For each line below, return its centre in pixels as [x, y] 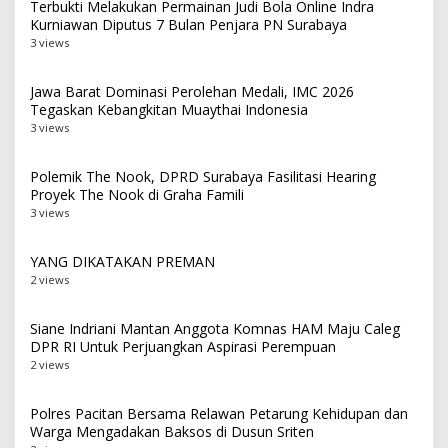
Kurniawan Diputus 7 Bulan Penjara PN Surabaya [188, 24]
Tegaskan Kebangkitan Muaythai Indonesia [169, 109]
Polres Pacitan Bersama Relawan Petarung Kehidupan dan [219, 413]
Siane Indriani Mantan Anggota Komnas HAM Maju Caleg [215, 328]
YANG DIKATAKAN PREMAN [122, 261]
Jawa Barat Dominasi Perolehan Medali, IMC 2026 [192, 91]
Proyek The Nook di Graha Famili [137, 194]
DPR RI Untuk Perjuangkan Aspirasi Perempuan [183, 346]
